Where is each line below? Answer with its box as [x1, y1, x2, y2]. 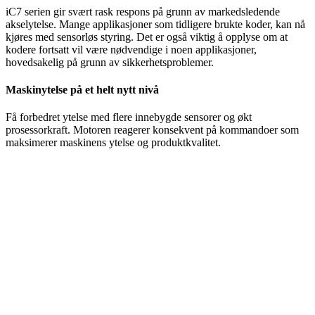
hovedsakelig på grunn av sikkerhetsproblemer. [6, 56, 214, 68]
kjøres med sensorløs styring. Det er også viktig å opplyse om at [6, 30, 288, 43]
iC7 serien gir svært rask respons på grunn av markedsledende [6, 5, 280, 18]
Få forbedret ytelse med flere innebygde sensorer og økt [6, 111, 252, 124]
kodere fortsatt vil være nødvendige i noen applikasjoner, [6, 43, 257, 56]
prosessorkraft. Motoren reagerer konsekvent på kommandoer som [6, 124, 299, 136]
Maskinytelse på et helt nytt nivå [6, 84, 159, 96]
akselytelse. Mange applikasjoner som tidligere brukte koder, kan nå [6, 18, 305, 30]
